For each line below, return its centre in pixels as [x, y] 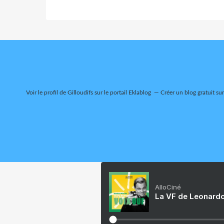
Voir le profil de [47, 92]
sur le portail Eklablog [122, 92]
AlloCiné [168, 187]
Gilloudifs [80, 92]
